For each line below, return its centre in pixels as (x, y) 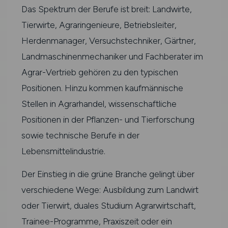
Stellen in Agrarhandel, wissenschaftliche (99, 104)
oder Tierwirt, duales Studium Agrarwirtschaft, (108, 205)
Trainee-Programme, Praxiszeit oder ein (96, 221)
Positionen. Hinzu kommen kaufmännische (102, 88)
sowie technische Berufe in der (80, 135)
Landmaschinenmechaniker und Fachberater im (112, 56)
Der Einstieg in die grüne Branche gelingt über (108, 174)
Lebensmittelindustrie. (63, 151)
